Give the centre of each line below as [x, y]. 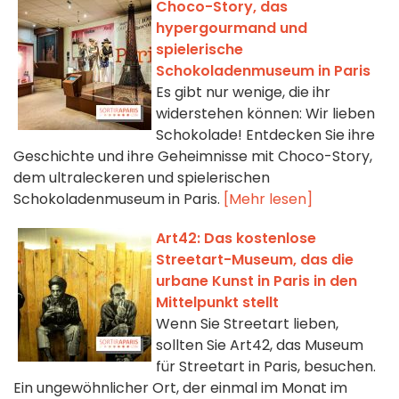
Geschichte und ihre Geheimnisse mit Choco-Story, [193, 157]
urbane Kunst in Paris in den [256, 281]
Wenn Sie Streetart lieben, [247, 324]
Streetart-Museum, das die [255, 260]
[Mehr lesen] [268, 199]
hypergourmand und [232, 28]
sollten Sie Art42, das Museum [260, 346]
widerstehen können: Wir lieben [265, 114]
